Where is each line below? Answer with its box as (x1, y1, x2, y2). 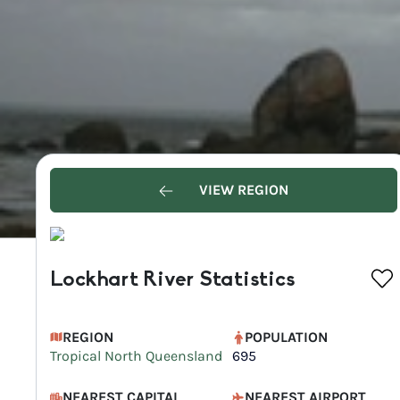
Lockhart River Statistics (49, 270, 296, 291)
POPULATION (245, 329, 329, 346)
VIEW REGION (195, 181, 288, 198)
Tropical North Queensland (49, 347, 222, 364)
